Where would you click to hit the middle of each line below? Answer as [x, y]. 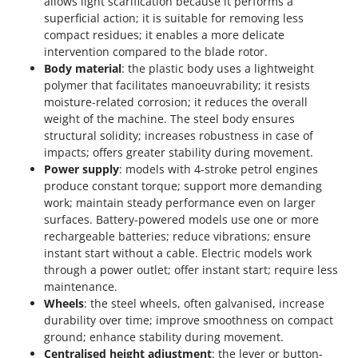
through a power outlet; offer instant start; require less [191, 270]
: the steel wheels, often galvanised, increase [204, 304]
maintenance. [81, 287]
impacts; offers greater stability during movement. [179, 153]
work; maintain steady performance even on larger [180, 203]
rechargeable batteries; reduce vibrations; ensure [177, 237]
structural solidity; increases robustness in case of [179, 136]
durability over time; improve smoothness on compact [189, 320]
